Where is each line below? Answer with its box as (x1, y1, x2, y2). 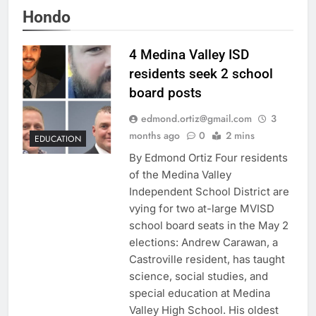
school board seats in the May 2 (128, 219, 288, 233)
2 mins (225, 128, 255, 143)
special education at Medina (128, 286, 270, 300)
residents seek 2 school (128, 66, 273, 83)
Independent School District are (128, 185, 289, 199)
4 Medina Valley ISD (128, 47, 249, 63)
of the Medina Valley (128, 168, 231, 182)
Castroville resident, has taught (128, 253, 285, 267)
